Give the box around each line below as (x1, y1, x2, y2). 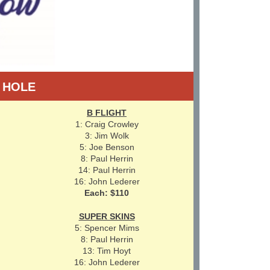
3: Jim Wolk (84, 131, 129, 140)
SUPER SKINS (78, 212, 135, 221)
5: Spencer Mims (74, 223, 139, 233)
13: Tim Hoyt (83, 246, 131, 256)
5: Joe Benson (79, 142, 134, 152)
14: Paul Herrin (78, 165, 136, 175)
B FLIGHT (87, 108, 127, 118)
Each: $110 (84, 188, 129, 198)
